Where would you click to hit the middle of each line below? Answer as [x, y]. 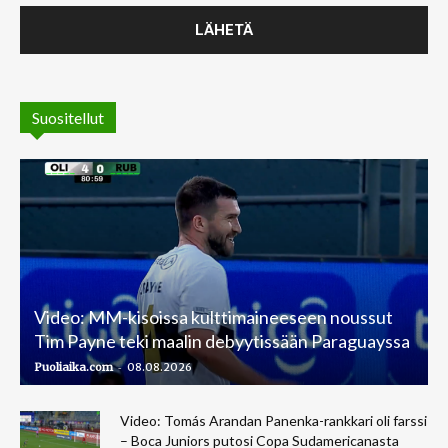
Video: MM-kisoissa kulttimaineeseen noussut [213, 316]
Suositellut [68, 118]
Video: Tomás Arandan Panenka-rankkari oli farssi [273, 420]
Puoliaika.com [73, 366]
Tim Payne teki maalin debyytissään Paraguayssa [222, 340]
